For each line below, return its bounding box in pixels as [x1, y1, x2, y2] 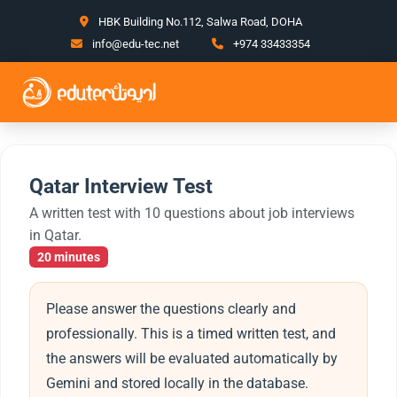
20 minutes [37, 250, 101, 265]
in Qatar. [29, 227, 82, 245]
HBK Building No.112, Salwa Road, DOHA [97, 15, 302, 28]
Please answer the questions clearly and [45, 300, 296, 318]
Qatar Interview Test [29, 174, 213, 199]
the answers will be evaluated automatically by [45, 350, 338, 368]
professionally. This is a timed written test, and [45, 325, 336, 343]
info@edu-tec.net [90, 37, 179, 51]
